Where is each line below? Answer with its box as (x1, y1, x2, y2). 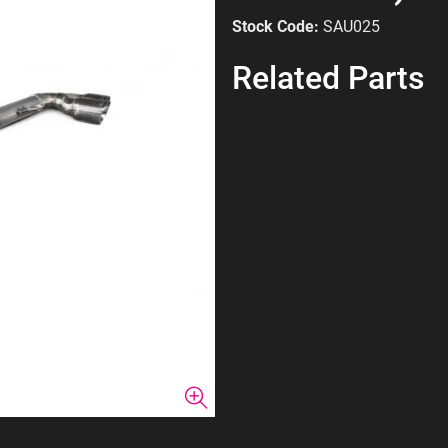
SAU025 (323, 17, 380, 36)
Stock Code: (232, 17, 319, 36)
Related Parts (232, 59, 425, 97)
